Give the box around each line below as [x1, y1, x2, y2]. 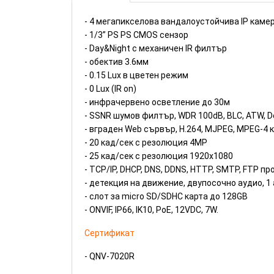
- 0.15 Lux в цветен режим [84, 70, 188, 80]
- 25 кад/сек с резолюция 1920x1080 [84, 151, 233, 161]
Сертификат [84, 228, 135, 238]
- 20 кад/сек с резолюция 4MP [84, 138, 207, 147]
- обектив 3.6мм [84, 57, 149, 67]
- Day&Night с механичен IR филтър [84, 43, 227, 53]
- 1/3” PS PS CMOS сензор [84, 30, 188, 40]
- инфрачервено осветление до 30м [84, 97, 230, 107]
